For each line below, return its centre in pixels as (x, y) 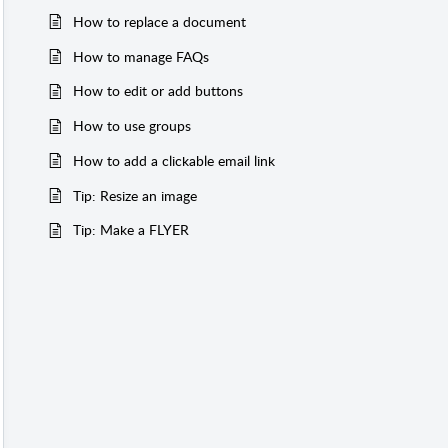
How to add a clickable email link (174, 160)
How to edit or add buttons (158, 91)
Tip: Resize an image (135, 195)
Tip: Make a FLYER (131, 230)
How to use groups (132, 126)
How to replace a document (159, 21)
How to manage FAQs (141, 56)
